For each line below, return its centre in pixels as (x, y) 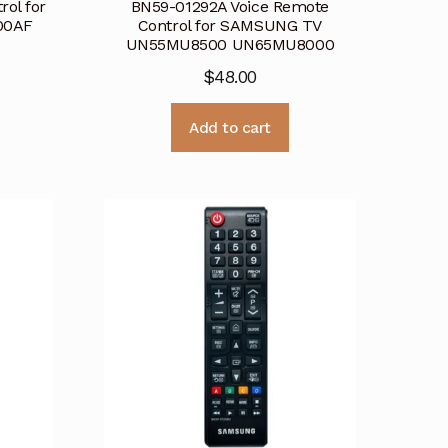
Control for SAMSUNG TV (229, 25)
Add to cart (230, 127)
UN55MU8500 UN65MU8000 (230, 44)
